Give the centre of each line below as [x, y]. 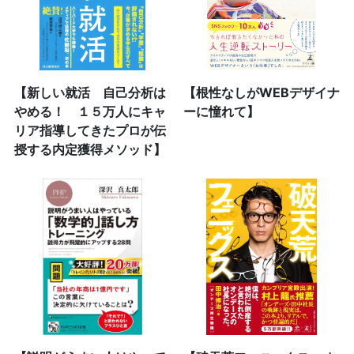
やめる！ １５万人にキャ [90, 112]
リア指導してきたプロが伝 [90, 131]
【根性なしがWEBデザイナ [262, 93]
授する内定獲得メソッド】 [90, 150]
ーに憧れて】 [222, 112]
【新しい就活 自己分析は [90, 93]
